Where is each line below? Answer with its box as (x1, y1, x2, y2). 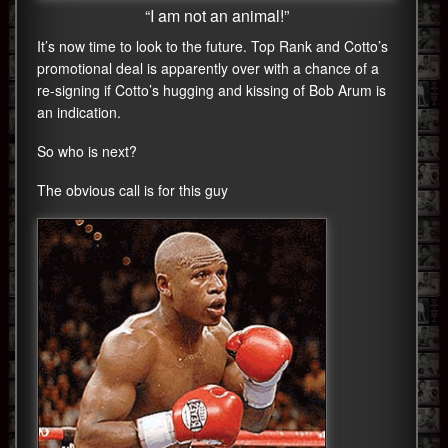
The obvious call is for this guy (37, 179, 228, 200)
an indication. (37, 101, 121, 122)
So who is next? (37, 140, 137, 161)
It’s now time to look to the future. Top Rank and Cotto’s (37, 35, 388, 56)
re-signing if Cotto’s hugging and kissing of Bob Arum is (37, 79, 386, 100)
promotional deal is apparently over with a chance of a (37, 57, 379, 78)
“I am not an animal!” (144, 3, 289, 27)
